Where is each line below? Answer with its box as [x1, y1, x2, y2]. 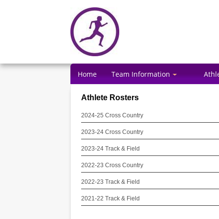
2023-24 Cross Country [81, 129, 143, 135]
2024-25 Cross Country [81, 112, 143, 119]
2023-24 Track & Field [81, 145, 140, 152]
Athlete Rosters [81, 93, 139, 102]
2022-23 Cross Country [81, 162, 143, 169]
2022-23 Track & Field [81, 178, 140, 185]
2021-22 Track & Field [81, 195, 140, 202]
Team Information [111, 69, 170, 79]
